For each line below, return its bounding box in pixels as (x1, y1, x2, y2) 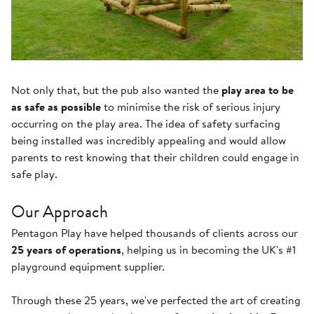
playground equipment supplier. (11, 258, 165, 275)
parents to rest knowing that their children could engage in (11, 149, 299, 166)
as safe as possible (11, 98, 101, 116)
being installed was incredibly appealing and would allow (11, 132, 286, 149)
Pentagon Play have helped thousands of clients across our (11, 224, 298, 242)
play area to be (221, 81, 294, 99)
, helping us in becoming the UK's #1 (121, 241, 296, 259)
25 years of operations (11, 241, 121, 259)
